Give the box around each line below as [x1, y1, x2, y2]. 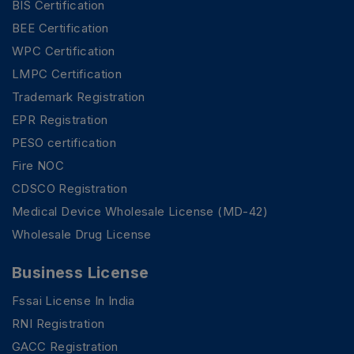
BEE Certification [12, 21, 109, 36]
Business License [12, 263, 149, 283]
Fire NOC [12, 158, 65, 174]
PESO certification [12, 135, 117, 151]
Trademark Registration [12, 89, 145, 105]
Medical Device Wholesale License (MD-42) [12, 204, 268, 220]
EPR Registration [12, 112, 108, 128]
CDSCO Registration [12, 181, 128, 197]
